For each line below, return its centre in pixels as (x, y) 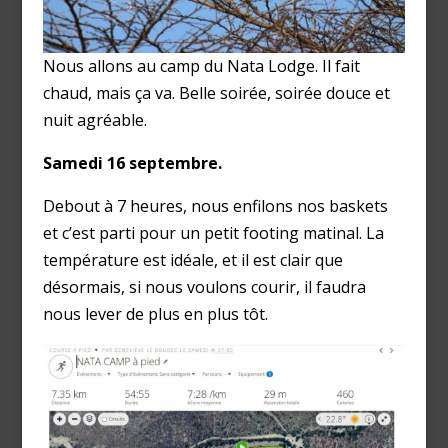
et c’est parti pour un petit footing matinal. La (213, 232)
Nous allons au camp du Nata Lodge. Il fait (201, 65)
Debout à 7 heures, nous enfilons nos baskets (215, 205)
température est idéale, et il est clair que (192, 259)
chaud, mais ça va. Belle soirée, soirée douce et (216, 92)
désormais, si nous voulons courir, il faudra (204, 286)
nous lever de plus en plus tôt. (155, 313)
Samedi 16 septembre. (132, 162)
